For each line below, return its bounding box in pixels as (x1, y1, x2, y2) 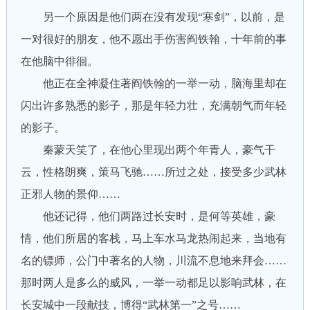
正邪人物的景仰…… (20, 188, 120, 200)
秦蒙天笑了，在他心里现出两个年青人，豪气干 (20, 144, 275, 156)
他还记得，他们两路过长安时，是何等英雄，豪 (20, 210, 275, 222)
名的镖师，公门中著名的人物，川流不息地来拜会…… (20, 255, 286, 266)
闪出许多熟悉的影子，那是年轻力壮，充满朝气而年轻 (20, 100, 286, 111)
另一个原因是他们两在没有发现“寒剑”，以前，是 (20, 11, 285, 23)
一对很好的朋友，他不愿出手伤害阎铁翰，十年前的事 (20, 33, 286, 45)
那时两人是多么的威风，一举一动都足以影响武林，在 (20, 277, 286, 289)
